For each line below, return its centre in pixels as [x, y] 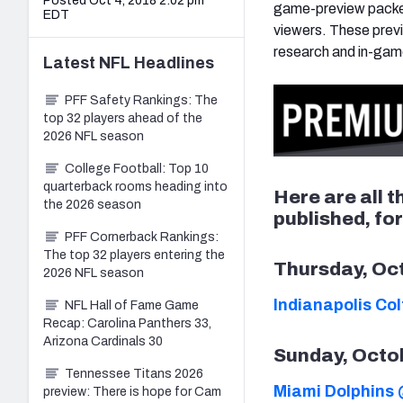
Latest [71, 63]
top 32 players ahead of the [123, 118]
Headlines [172, 63]
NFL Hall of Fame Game [132, 305]
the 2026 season [92, 204]
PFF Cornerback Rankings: [142, 237]
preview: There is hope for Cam [132, 391]
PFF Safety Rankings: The [141, 100]
